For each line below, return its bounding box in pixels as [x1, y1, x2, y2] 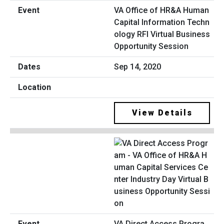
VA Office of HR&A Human [114, 5, 209, 15]
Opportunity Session [114, 41, 188, 51]
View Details [131, 108, 192, 118]
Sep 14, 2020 [114, 62, 161, 72]
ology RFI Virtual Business [114, 29, 210, 39]
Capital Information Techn [114, 17, 209, 27]
